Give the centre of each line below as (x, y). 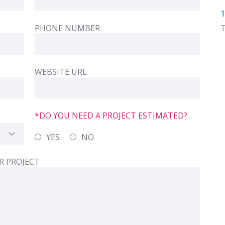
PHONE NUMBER (67, 28)
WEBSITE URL (61, 72)
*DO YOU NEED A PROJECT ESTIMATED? (111, 116)
